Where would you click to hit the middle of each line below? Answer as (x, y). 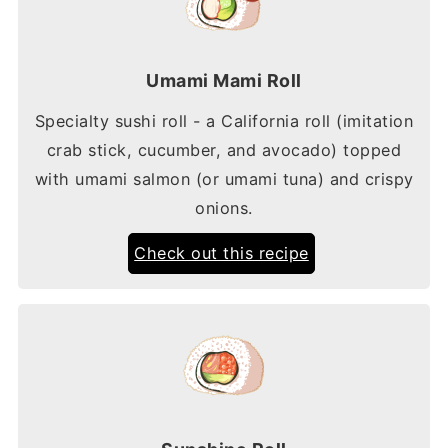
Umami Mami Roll (224, 80)
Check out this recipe (221, 252)
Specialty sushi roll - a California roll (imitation (224, 120)
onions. (224, 207)
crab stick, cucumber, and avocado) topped (224, 149)
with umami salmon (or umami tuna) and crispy (224, 178)
